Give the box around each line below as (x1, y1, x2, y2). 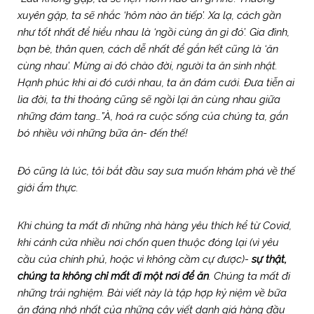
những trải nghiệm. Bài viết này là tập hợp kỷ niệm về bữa (18, 286, 287, 299)
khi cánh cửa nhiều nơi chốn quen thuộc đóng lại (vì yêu (18, 235, 279, 249)
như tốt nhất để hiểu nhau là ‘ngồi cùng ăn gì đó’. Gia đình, (18, 25, 289, 39)
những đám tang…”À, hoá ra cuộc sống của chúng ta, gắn (18, 109, 288, 123)
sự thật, (252, 252, 287, 266)
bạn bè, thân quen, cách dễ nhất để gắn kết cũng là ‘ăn (18, 42, 278, 55)
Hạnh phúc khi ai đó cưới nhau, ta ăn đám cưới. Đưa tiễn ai (18, 76, 294, 89)
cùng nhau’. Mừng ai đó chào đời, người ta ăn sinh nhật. (18, 59, 278, 72)
